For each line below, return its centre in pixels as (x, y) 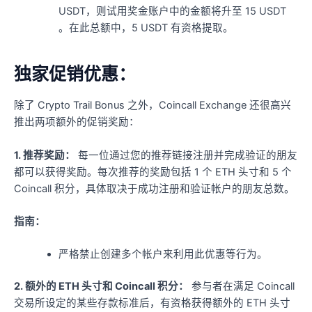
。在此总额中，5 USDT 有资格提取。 (146, 28)
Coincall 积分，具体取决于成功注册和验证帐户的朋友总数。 (154, 188)
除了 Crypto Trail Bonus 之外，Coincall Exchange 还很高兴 (153, 106)
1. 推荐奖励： (45, 155)
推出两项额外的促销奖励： (77, 122)
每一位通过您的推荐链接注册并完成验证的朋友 (186, 155)
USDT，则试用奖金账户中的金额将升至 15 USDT (172, 11)
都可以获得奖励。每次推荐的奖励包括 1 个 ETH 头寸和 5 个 (153, 172)
